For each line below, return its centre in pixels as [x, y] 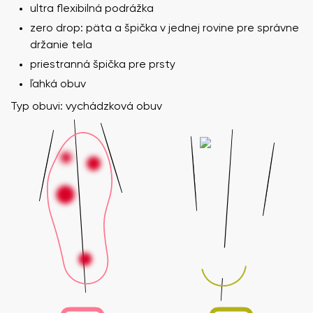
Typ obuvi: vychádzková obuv [86, 107]
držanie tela [61, 45]
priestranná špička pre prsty [103, 65]
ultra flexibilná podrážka [92, 9]
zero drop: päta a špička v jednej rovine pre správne [165, 28]
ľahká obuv [58, 84]
